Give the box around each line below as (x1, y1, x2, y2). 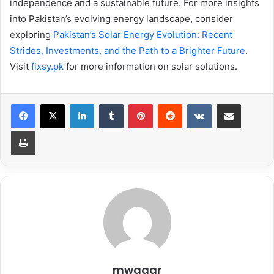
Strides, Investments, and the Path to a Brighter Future (10, 44, 245, 56)
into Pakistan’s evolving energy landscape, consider (10, 12, 233, 24)
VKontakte (211, 98, 250, 108)
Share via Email (240, 98, 260, 108)
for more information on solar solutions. (64, 60, 237, 72)
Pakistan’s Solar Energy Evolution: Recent (53, 28, 232, 40)
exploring (10, 28, 53, 40)
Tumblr (123, 98, 149, 108)
